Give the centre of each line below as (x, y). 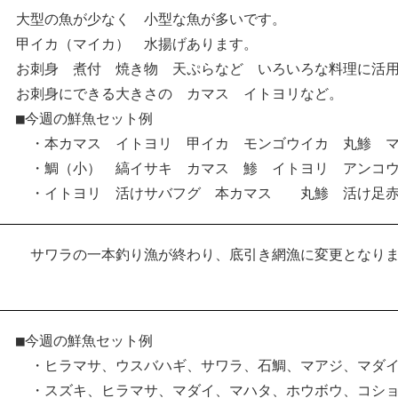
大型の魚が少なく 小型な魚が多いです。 (151, 19)
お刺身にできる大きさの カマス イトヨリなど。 (179, 94)
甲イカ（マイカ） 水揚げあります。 (137, 44)
